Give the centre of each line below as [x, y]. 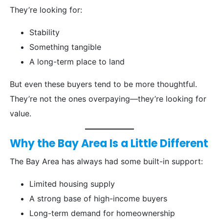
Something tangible [65, 47]
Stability [44, 33]
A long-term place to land [77, 62]
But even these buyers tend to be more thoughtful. [103, 84]
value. [21, 114]
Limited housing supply [72, 184]
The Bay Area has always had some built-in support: [106, 162]
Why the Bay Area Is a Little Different [109, 144]
